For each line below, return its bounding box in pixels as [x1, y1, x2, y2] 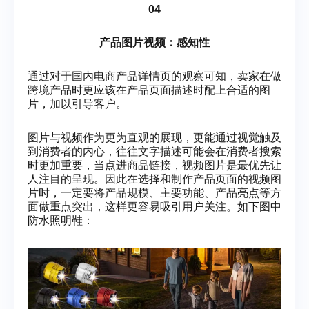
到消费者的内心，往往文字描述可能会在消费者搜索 [28, 146, 281, 158]
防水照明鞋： [28, 215, 94, 227]
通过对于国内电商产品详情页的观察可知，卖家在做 [28, 70, 281, 83]
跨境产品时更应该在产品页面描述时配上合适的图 [28, 84, 270, 97]
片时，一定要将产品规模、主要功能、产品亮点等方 [28, 187, 281, 199]
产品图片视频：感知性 [99, 37, 210, 49]
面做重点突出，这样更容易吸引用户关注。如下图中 [28, 201, 281, 213]
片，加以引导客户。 [28, 98, 127, 110]
